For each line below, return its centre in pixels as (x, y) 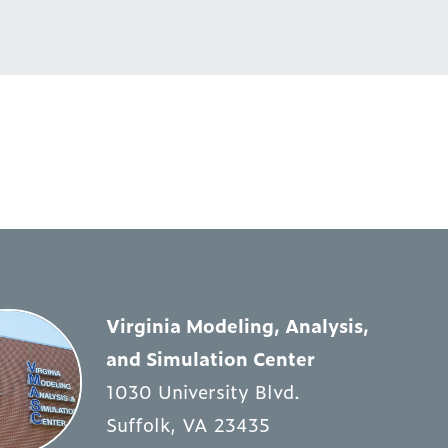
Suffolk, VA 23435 (187, 424)
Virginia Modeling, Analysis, (237, 325)
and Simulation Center (210, 358)
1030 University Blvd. (202, 391)
